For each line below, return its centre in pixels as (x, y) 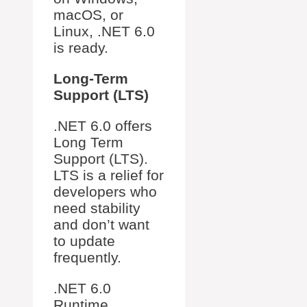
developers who (105, 192)
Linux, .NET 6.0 (104, 32)
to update (84, 241)
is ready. (81, 48)
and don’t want (101, 225)
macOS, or (88, 15)
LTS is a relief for (109, 175)
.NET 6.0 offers (103, 126)
